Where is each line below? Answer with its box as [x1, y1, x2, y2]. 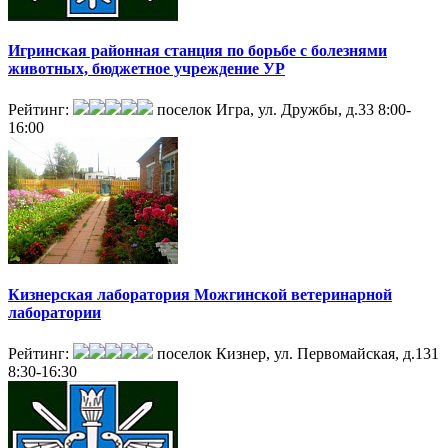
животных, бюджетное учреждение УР [8, 60, 285, 78]
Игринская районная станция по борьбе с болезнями [8, 42, 387, 60]
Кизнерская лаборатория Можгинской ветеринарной [8, 285, 392, 303]
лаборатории [8, 303, 101, 321]
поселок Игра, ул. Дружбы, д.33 [157, 101, 374, 119]
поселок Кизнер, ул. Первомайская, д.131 [157, 344, 439, 362]
